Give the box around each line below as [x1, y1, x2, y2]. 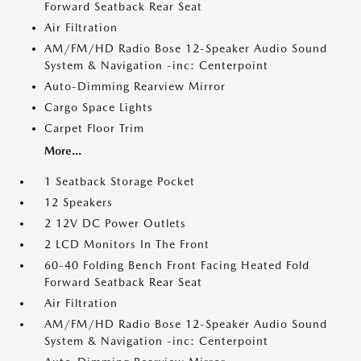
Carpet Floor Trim [44, 122, 144, 135]
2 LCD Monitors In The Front [44, 238, 210, 251]
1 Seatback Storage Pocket [44, 175, 195, 188]
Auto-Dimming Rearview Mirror [44, 80, 226, 93]
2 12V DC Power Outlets [44, 217, 186, 230]
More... [44, 144, 81, 157]
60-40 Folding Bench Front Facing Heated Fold [44, 259, 309, 272]
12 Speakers [44, 196, 113, 209]
